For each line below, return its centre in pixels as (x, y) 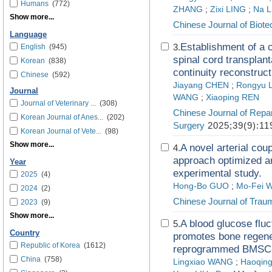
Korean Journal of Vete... (61, 131)
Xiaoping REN (233, 97)
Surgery (189, 125)
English (33, 47)
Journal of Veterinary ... (58, 103)
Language (28, 35)
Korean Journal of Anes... (62, 117)
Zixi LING (228, 9)
